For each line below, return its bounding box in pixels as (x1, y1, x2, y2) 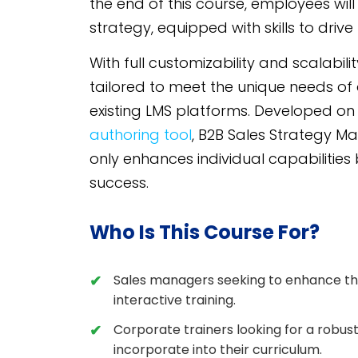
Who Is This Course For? (89, 219, 320, 246)
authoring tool (89, 125, 192, 145)
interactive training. (113, 291, 236, 310)
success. (89, 173, 149, 193)
